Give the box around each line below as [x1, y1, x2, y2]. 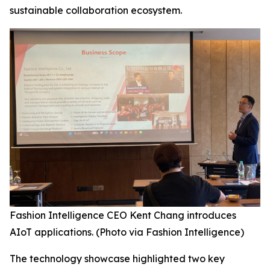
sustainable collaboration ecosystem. [10, 4, 182, 17]
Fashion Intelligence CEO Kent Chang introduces [10, 209, 236, 222]
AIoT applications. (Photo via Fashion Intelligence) [10, 226, 244, 239]
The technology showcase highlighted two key [10, 253, 225, 265]
